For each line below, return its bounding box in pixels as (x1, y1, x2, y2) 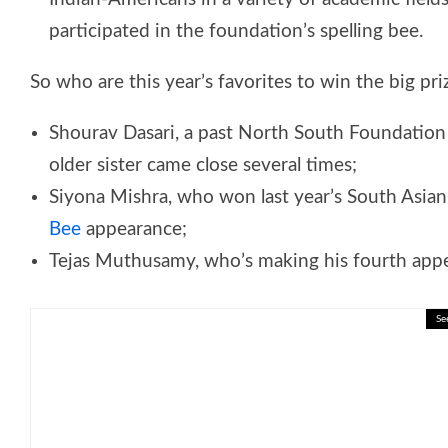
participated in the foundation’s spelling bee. (49, 21, 423, 41)
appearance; (81, 219, 187, 239)
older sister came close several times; (49, 155, 357, 175)
